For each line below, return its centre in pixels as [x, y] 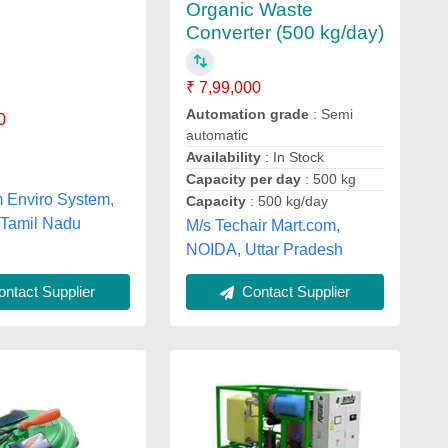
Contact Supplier [293, 291]
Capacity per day [243, 179]
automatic [216, 135]
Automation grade [247, 114]
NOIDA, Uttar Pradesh [264, 249]
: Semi [330, 114]
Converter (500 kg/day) [284, 32]
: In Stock [292, 157]
